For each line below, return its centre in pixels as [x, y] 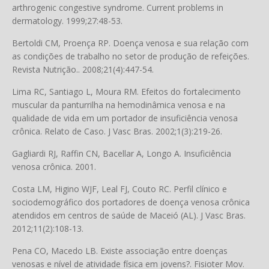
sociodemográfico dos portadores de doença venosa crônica [131, 202]
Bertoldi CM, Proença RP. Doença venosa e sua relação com [130, 43]
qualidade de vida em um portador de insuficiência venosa [125, 118]
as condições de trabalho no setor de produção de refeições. [131, 56]
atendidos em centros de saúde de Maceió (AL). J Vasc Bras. [129, 215]
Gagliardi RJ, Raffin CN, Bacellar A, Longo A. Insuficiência [122, 153]
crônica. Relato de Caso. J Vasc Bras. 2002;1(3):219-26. [117, 131]
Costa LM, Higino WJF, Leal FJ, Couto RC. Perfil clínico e [119, 189]
